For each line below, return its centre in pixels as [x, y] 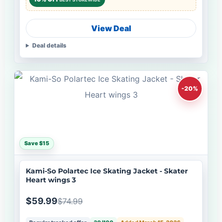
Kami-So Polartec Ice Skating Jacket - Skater [107, 171]
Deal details [49, 46]
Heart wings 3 [51, 180]
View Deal [111, 28]
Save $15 [37, 143]
